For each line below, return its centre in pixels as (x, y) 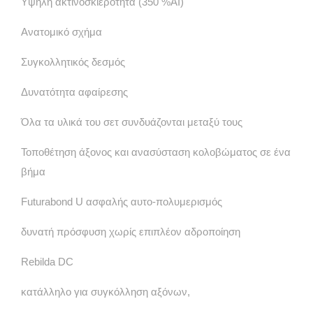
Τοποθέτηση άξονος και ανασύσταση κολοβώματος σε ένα (156, 152)
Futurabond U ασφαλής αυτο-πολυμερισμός (122, 202)
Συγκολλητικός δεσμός (73, 62)
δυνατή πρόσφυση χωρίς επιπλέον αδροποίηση (131, 232)
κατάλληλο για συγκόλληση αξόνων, (105, 292)
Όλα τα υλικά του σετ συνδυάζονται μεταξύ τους (132, 122)
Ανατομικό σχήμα (61, 32)
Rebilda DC (47, 262)
